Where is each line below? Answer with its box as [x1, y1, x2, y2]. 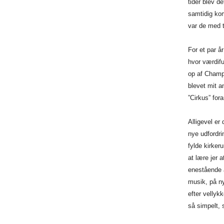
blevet [187, 82, 207, 90]
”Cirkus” [187, 94, 212, 102]
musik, [187, 178, 209, 186]
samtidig [187, 10, 214, 18]
